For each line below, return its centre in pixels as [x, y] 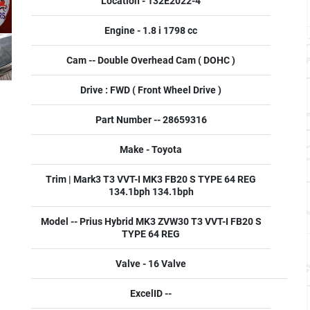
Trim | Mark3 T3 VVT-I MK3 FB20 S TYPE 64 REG [151, 179]
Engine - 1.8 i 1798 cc [151, 30]
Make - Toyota [151, 149]
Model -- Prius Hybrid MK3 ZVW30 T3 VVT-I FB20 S [151, 221]
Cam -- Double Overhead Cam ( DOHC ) [151, 60]
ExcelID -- [151, 293]
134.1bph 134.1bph [151, 192]
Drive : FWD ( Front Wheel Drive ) [151, 90]
